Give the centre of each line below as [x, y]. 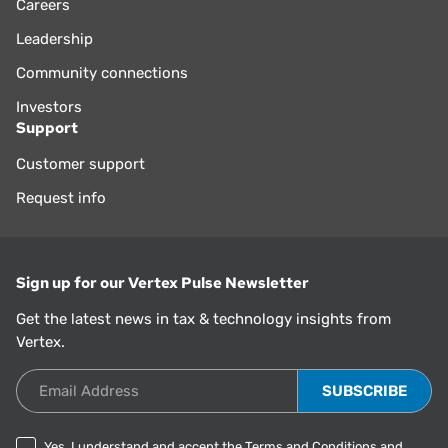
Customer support [80, 163]
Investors [49, 107]
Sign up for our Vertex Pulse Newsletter [162, 282]
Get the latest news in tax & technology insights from [203, 318]
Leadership [54, 39]
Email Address [66, 379]
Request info [61, 197]
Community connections [102, 73]
